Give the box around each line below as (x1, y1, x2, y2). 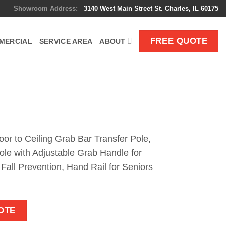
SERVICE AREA (39, 37, 93, 45)
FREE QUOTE (150, 36, 208, 46)
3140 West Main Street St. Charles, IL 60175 (82, 5, 218, 12)
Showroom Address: (14, 5, 82, 12)
